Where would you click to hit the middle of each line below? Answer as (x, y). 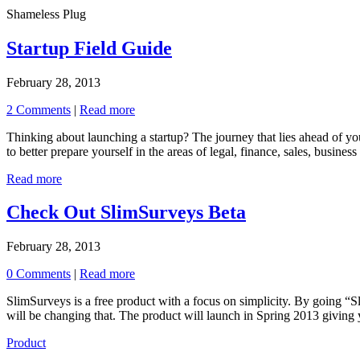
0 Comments (39, 274)
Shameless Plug (46, 14)
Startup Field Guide (89, 48)
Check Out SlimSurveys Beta (126, 213)
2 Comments (39, 109)
